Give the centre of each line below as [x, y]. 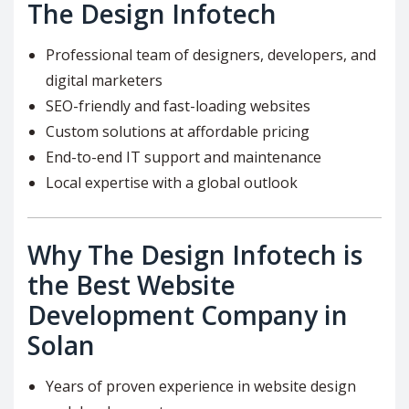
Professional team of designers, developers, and [211, 54]
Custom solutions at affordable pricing [178, 131]
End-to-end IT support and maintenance [184, 157]
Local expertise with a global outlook [172, 182]
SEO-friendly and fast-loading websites [178, 105]
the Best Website [131, 284]
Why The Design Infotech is [195, 254]
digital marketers [104, 80]
